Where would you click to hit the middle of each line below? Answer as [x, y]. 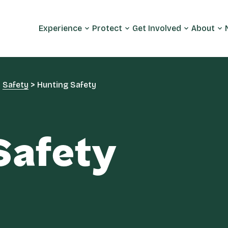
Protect [107, 28]
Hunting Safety [66, 85]
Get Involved [157, 28]
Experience [60, 28]
